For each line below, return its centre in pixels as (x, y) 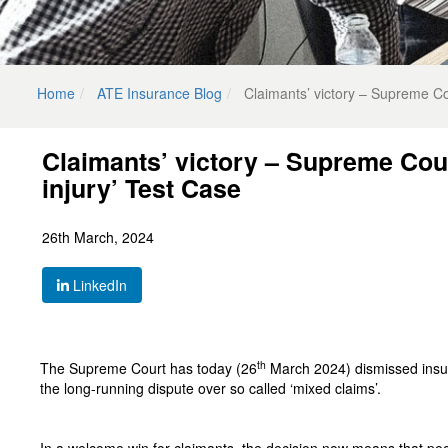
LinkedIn (98, 285)
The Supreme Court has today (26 (148, 368)
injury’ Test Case (141, 188)
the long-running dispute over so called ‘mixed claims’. (210, 388)
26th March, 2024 (98, 237)
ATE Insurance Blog (159, 93)
